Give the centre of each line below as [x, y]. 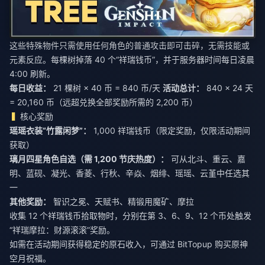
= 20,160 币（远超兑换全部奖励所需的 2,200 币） [104, 102]
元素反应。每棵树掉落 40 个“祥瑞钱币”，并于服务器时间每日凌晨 [132, 59]
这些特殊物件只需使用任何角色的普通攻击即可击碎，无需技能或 [130, 45]
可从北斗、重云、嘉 [207, 159]
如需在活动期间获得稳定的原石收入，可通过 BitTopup [112, 244]
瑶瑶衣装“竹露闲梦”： [50, 130]
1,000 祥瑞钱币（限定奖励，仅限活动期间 [171, 130]
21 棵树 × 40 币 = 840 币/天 [107, 88]
